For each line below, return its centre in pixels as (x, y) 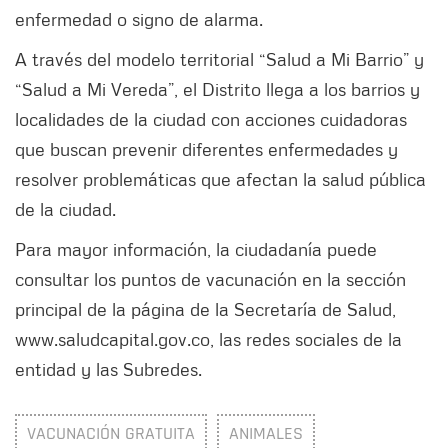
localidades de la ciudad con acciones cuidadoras (211, 119)
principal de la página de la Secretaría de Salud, (205, 309)
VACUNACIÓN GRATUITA (111, 434)
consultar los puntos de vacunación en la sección (210, 279)
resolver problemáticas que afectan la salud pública (220, 179)
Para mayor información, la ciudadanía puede (196, 249)
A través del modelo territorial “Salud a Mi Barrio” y (219, 59)
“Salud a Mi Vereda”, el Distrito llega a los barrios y (217, 89)
